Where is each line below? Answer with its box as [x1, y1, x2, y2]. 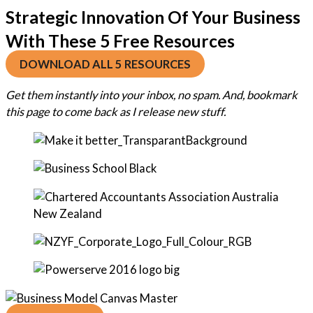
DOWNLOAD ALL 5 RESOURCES [20, 57, 191, 71]
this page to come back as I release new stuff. [6, 105, 226, 119]
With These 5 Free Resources [6, 31, 235, 51]
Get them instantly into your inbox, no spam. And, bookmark [6, 88, 298, 102]
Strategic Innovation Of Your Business [6, 7, 300, 27]
